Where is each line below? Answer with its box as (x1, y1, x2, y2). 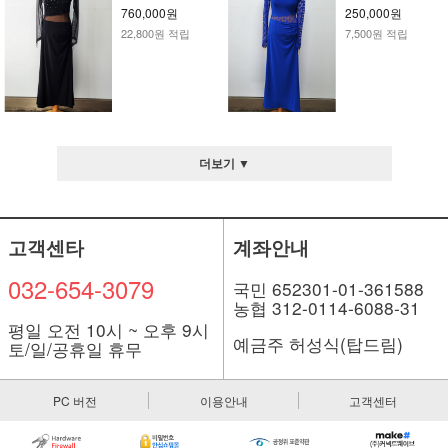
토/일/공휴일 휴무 (7, 336, 142, 361)
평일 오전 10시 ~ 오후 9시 (7, 317, 209, 342)
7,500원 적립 (344, 25, 408, 42)
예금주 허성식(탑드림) (232, 331, 403, 356)
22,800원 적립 (120, 25, 190, 42)
